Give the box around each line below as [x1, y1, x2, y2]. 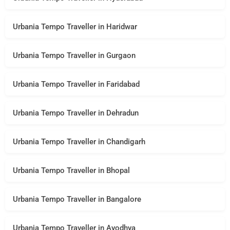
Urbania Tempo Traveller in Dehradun [13, 108, 139, 118]
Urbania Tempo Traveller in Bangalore [13, 194, 141, 204]
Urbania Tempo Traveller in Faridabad [13, 79, 140, 89]
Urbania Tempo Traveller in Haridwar [13, 22, 137, 31]
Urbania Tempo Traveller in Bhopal [13, 165, 130, 175]
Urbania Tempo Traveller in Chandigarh [13, 137, 145, 146]
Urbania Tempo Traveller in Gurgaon [13, 50, 136, 60]
